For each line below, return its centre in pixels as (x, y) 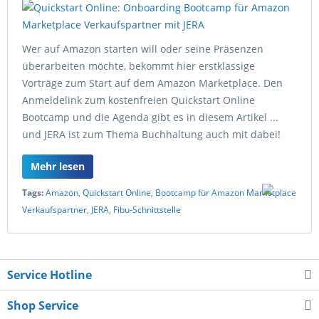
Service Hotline (49, 275)
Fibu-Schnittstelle (147, 210)
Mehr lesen (58, 166)
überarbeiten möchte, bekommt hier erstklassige (138, 66)
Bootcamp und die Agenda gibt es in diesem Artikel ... (150, 117)
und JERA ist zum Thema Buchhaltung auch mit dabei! (151, 134)
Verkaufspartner (54, 210)
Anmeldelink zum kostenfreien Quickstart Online (138, 100)
